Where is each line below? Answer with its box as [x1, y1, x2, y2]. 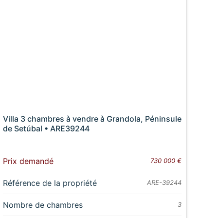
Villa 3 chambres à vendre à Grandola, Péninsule [2, 114, 182, 124]
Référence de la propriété [2, 178, 97, 188]
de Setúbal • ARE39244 [2, 124, 90, 134]
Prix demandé [2, 156, 54, 166]
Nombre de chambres [2, 200, 83, 210]
